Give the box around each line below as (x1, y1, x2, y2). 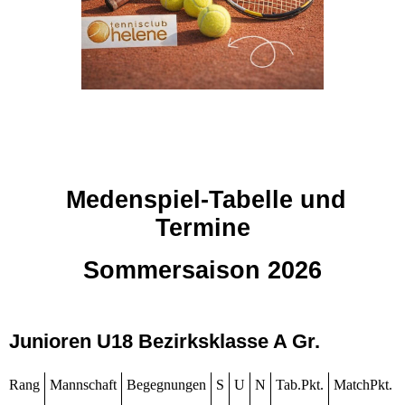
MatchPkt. (334, 376, 392, 392)
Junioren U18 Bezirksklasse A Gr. (9, 329, 325, 353)
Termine (155, 213, 250, 241)
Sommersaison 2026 (83, 256, 322, 284)
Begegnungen (127, 376, 206, 392)
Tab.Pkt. (276, 376, 324, 392)
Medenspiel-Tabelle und (59, 185, 346, 213)
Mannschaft (50, 376, 117, 392)
